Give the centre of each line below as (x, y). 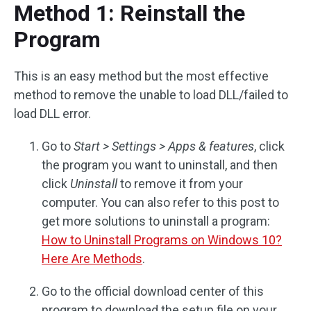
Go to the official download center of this (153, 291)
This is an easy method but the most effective (141, 76)
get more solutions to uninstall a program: (156, 221)
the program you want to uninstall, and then (160, 165)
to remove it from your (180, 184)
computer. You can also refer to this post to (160, 202)
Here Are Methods (92, 259)
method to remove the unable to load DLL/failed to (151, 95)
